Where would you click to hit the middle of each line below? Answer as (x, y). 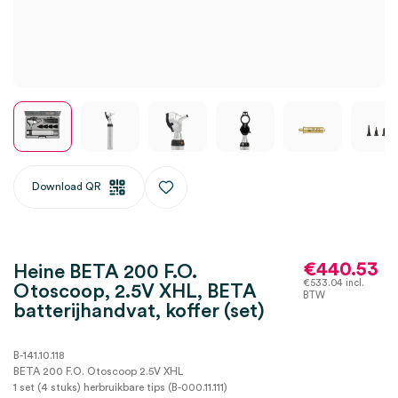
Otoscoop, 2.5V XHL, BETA (135, 291)
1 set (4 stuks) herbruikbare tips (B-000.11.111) (120, 387)
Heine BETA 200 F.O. (105, 272)
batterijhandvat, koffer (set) (139, 311)
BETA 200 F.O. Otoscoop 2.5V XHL (98, 371)
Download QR (67, 186)
